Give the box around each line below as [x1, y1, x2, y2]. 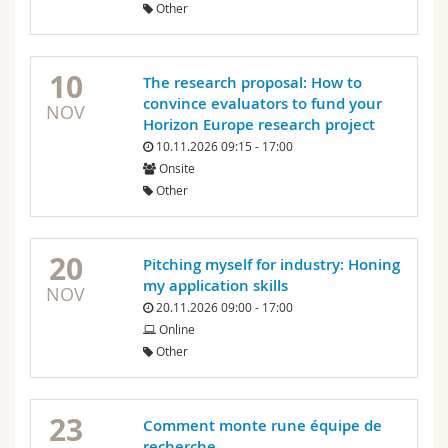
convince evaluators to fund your [142, 93, 382, 115]
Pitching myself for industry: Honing [142, 254, 400, 276]
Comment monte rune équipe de [142, 415, 382, 437]
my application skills [142, 275, 288, 297]
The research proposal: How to [142, 72, 362, 94]
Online [155, 321, 195, 338]
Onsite [155, 160, 195, 177]
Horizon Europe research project [142, 114, 375, 136]
